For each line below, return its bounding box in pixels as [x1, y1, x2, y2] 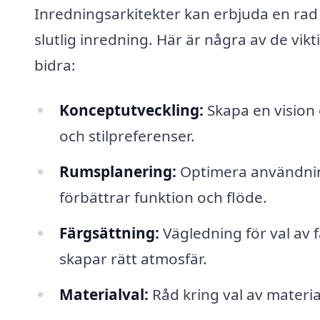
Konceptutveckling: [59, 100, 204, 121]
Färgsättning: [59, 222, 159, 243]
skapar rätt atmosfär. [59, 248, 207, 269]
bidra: [34, 54, 76, 75]
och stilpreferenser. [59, 126, 195, 146]
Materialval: [59, 284, 149, 304]
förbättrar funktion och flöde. [59, 187, 267, 208]
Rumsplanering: [59, 161, 176, 182]
